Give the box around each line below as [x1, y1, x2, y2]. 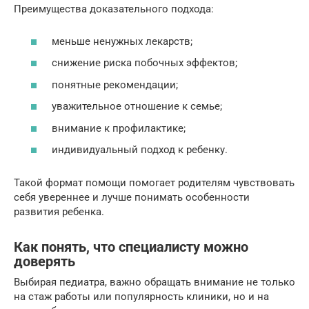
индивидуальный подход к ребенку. [52, 143, 228, 157]
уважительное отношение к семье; [52, 100, 222, 113]
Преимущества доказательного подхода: [14, 3, 214, 16]
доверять [14, 253, 75, 270]
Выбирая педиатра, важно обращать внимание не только [14, 276, 295, 289]
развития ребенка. [14, 206, 104, 219]
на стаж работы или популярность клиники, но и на [14, 290, 269, 303]
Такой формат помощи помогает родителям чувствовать [14, 177, 295, 190]
